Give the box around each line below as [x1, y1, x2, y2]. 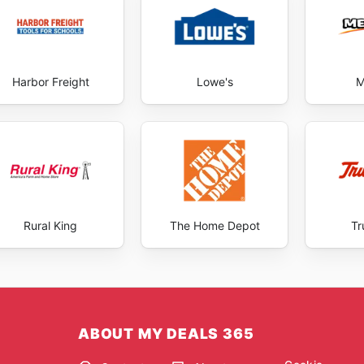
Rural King [24, 219, 77, 233]
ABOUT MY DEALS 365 [78, 325, 254, 343]
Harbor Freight [11, 75, 89, 89]
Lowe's [196, 75, 233, 89]
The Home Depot [169, 219, 260, 233]
